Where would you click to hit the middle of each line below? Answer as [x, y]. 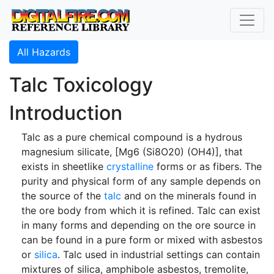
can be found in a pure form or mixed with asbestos [142, 240]
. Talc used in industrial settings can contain [159, 254]
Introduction [66, 113]
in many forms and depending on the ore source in [139, 225]
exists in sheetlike [64, 166]
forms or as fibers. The [208, 166]
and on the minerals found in [189, 196]
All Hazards [44, 52]
